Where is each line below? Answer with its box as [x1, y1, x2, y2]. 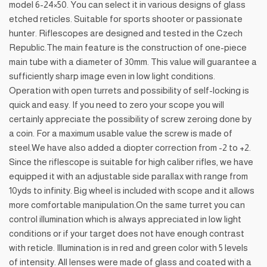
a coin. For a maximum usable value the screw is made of [9, 128, 232, 138]
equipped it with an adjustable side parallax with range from [9, 170, 248, 181]
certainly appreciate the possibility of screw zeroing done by [9, 113, 252, 124]
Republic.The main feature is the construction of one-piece [9, 42, 247, 52]
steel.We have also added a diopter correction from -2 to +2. [9, 142, 251, 153]
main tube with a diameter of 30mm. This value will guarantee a [9, 56, 257, 67]
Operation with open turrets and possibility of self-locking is [9, 85, 249, 95]
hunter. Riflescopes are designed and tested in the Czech [9, 27, 243, 38]
